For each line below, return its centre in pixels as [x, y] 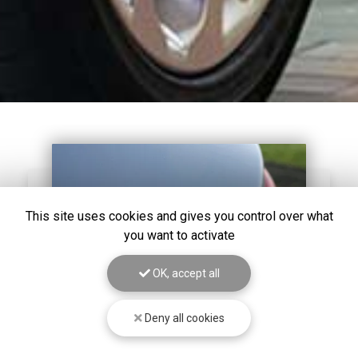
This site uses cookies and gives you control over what [179, 216]
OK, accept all [185, 273]
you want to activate [179, 235]
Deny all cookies [183, 318]
